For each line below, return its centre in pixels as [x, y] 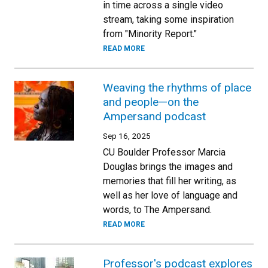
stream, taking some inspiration [168, 19]
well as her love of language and [170, 195]
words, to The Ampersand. [157, 209]
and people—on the [151, 102]
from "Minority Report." [150, 33]
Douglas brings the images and [168, 166]
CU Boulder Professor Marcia [164, 152]
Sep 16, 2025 [127, 135]
